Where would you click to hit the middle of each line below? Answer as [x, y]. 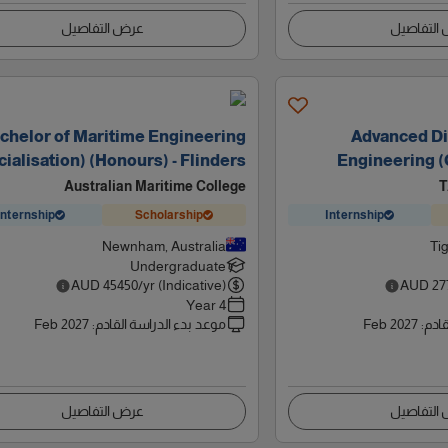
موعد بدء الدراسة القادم [160, 324]
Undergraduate [177, 266]
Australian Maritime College [154, 186]
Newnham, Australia [163, 246]
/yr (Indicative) [181, 285]
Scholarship [168, 214]
